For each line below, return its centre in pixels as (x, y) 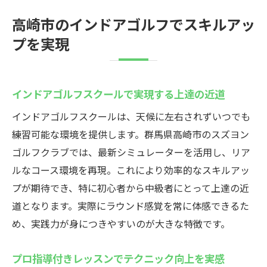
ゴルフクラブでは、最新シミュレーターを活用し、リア (131, 152)
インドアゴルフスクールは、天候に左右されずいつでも (131, 116)
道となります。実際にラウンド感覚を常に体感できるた (131, 206)
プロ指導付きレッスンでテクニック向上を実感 (118, 258)
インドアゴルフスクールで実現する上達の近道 (118, 94)
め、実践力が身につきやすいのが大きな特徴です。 (121, 223)
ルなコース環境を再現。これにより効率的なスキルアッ (131, 170)
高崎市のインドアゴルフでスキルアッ (133, 24)
